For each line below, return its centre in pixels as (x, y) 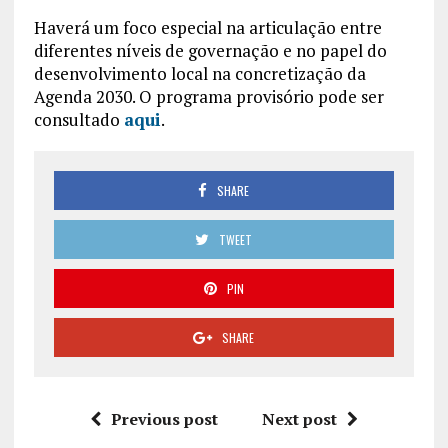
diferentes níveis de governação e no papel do (210, 50)
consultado (78, 119)
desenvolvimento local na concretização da (199, 73)
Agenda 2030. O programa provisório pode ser (208, 96)
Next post (299, 418)
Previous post (164, 418)
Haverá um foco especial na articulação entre (207, 27)
